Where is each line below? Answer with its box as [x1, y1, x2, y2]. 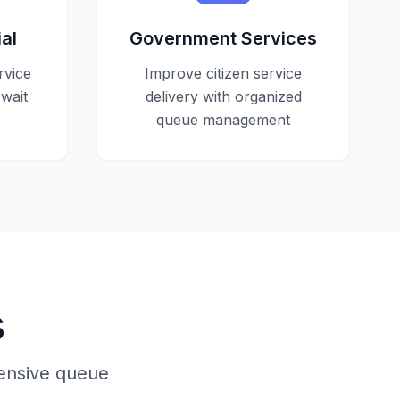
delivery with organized [145, 87, 302, 105]
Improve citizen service [145, 64, 302, 82]
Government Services [129, 28, 317, 49]
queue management [156, 111, 290, 129]
